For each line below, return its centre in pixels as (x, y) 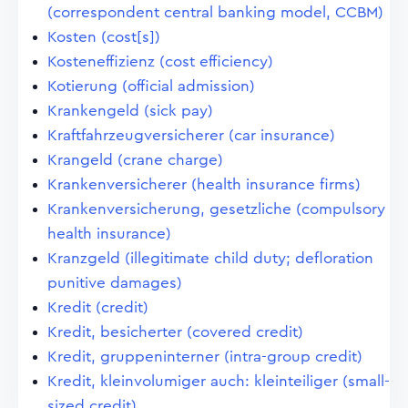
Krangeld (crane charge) (135, 160)
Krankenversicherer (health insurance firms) (204, 184)
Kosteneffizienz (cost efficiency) (160, 61)
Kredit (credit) (98, 307)
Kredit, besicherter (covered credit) (175, 332)
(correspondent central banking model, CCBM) (215, 12)
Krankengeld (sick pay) (130, 111)
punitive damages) (115, 283)
